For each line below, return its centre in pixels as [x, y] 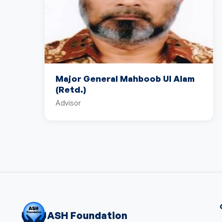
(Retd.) [71, 89]
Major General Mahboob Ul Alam [125, 79]
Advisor [68, 103]
